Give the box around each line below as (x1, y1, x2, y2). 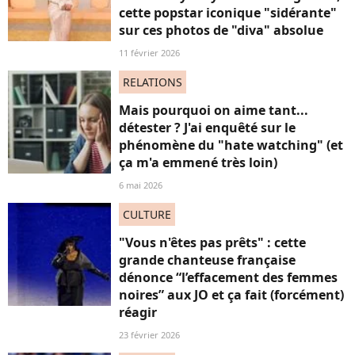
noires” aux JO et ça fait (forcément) (119, 286, 344, 303)
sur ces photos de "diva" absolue (119, 21, 323, 39)
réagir (119, 303, 157, 321)
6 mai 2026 (119, 179, 162, 191)
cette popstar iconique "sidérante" (119, 4, 337, 21)
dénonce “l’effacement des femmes (119, 269, 338, 286)
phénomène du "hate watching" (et (119, 136, 343, 154)
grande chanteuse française (119, 251, 296, 269)
